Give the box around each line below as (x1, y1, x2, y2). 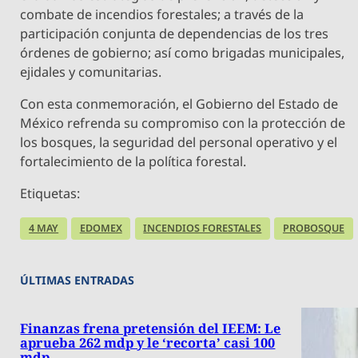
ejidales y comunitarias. (20, 62, 162, 81)
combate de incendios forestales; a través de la (20, 5, 304, 23)
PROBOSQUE (282, 221, 344, 235)
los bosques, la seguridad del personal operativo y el (20, 133, 338, 152)
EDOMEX (79, 221, 122, 235)
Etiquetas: (20, 185, 81, 203)
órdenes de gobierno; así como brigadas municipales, (20, 43, 345, 62)
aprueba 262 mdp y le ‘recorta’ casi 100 (20, 333, 276, 352)
